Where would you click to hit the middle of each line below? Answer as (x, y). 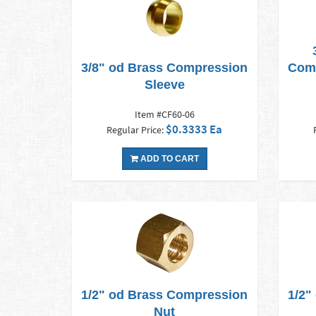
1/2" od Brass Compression (165, 295)
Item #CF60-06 (164, 115)
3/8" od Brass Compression (165, 68)
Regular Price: (136, 130)
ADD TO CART (168, 159)
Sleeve (164, 85)
